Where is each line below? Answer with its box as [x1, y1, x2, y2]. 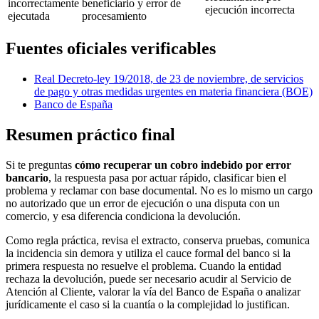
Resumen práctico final [6, 125, 175, 144]
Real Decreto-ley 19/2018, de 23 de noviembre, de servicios [34, 72, 303, 85]
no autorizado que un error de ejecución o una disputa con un [6, 197, 280, 209]
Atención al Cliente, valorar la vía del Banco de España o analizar [6, 285, 300, 298]
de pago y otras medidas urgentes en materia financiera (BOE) [34, 85, 313, 98]
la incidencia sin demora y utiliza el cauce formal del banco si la [6, 246, 291, 259]
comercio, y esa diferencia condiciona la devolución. [6, 209, 241, 222]
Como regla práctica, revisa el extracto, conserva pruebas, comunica [6, 234, 310, 246]
